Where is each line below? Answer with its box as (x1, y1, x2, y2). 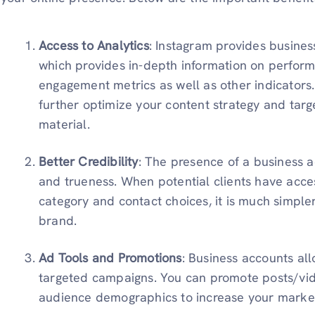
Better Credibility (39, 153, 139, 170)
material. (39, 116, 90, 133)
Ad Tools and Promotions (39, 250, 182, 266)
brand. (39, 212, 77, 229)
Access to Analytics (39, 37, 149, 54)
